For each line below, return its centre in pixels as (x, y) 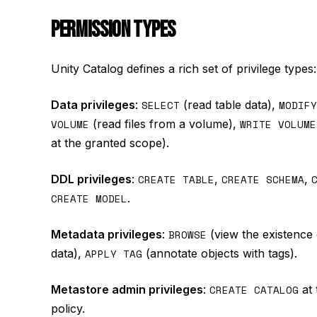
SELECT (161, 105)
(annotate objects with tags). (220, 253)
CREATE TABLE (176, 179)
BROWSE (188, 235)
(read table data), (229, 105)
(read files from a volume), (165, 124)
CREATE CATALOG (254, 290)
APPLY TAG (114, 254)
